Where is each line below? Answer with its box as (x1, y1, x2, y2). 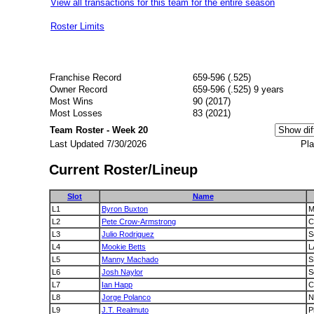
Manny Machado (102, 255, 158, 264)
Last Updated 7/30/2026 (50, 139, 146, 149)
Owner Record (50, 84, 107, 95)
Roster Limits (50, 20, 104, 32)
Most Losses (50, 108, 102, 118)
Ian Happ (102, 280, 132, 289)
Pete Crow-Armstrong (102, 217, 176, 226)
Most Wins (50, 96, 93, 107)
